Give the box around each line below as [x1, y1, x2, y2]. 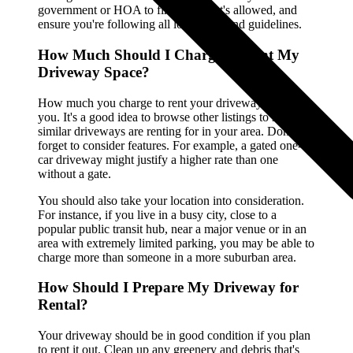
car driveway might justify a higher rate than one [38, 152, 278, 166]
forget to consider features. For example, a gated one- [38, 138, 302, 152]
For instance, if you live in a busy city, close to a [38, 207, 277, 221]
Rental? [38, 296, 88, 314]
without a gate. [38, 166, 111, 180]
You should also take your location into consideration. [38, 193, 304, 207]
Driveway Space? [38, 63, 150, 80]
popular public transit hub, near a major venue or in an [38, 221, 307, 236]
